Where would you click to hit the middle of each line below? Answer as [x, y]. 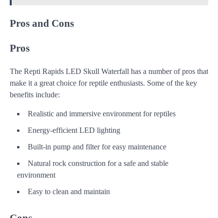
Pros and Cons [42, 23]
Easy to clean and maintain [69, 192]
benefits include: [35, 95]
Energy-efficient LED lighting [74, 130]
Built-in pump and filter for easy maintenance [97, 147]
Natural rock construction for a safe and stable [98, 163]
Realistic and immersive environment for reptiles [102, 114]
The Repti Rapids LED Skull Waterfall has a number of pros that [109, 72]
